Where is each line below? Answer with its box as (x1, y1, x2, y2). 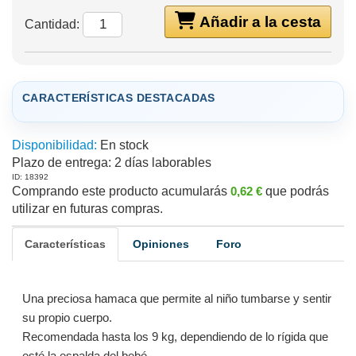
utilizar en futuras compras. (12, 202, 163, 215)
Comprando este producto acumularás (12, 184, 230, 198)
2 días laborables (111, 156, 211, 169)
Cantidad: (25, 17, 83, 31)
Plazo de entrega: (12, 156, 111, 169)
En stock (97, 138, 149, 152)
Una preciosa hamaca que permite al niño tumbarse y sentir (21, 292, 331, 305)
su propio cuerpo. (21, 311, 112, 324)
